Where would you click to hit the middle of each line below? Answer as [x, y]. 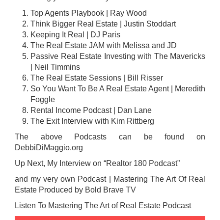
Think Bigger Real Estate [74, 24]
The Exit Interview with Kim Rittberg [92, 121]
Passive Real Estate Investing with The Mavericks [118, 56]
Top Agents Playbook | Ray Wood [89, 13]
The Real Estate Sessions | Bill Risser [97, 78]
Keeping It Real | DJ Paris [75, 35]
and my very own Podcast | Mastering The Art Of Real [110, 179]
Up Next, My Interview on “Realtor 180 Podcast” [97, 163]
